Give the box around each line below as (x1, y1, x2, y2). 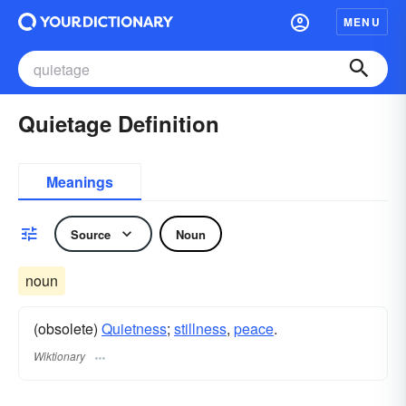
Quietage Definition (18, 108, 219, 139)
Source (71, 225, 111, 243)
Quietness (101, 318, 167, 339)
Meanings (46, 171, 113, 192)
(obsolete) (34, 318, 101, 339)
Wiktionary (34, 348, 85, 364)
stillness (174, 318, 227, 339)
